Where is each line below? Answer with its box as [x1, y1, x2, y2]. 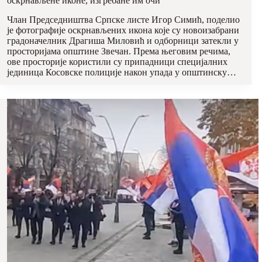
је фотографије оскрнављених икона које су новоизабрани [7, 25, 239, 35]
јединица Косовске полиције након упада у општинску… [7, 67, 236, 77]
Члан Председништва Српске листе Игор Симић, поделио [7, 15, 240, 25]
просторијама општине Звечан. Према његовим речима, [7, 46, 230, 56]
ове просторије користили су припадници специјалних [7, 57, 227, 67]
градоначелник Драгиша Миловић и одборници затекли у [7, 36, 239, 46]
